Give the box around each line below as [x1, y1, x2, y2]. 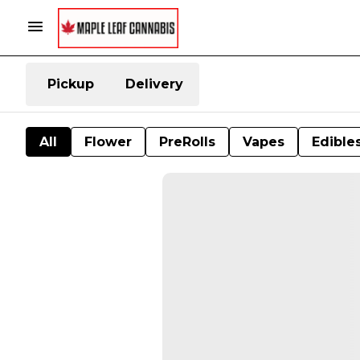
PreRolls [159, 134, 215, 149]
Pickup [47, 76, 94, 92]
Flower [84, 134, 132, 149]
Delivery [125, 76, 183, 92]
